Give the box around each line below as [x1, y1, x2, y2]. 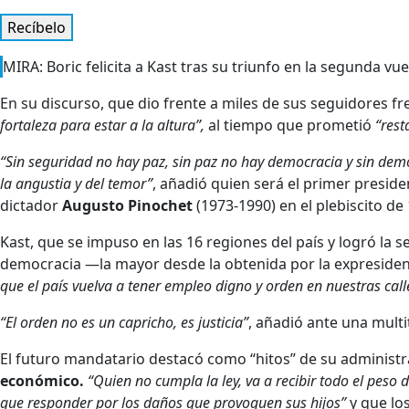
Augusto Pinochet [62, 194, 193, 215]
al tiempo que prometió [204, 114, 375, 135]
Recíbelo [7, 16, 66, 37]
